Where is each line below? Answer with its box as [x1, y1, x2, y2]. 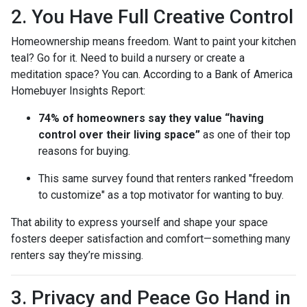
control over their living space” [38, 127, 200, 141]
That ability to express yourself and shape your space [11, 215, 268, 229]
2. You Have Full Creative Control [11, 5, 293, 28]
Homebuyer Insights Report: [11, 84, 145, 97]
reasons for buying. [38, 144, 130, 158]
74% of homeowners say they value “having [38, 111, 264, 125]
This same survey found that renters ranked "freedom [38, 171, 293, 185]
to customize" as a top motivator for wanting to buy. [38, 188, 284, 201]
